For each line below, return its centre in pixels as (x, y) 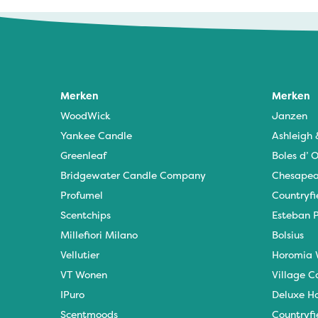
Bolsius (287, 234)
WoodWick (86, 115)
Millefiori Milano (99, 234)
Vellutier (80, 254)
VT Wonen (84, 274)
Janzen (289, 115)
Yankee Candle (96, 135)
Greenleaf (83, 155)
